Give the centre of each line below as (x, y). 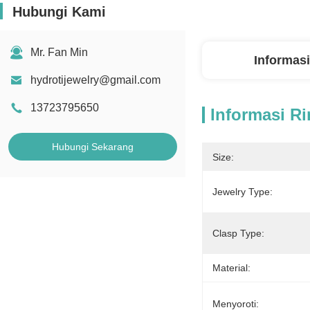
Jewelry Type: (243, 192)
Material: (231, 268)
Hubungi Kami (59, 12)
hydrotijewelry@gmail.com (95, 80)
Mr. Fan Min (59, 52)
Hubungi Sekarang (93, 147)
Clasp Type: (238, 233)
